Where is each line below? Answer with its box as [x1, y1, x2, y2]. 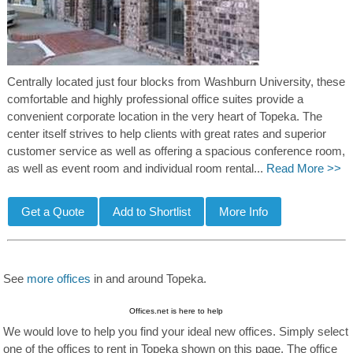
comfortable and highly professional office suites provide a [6, 92, 303, 106]
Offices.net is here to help [129, 306, 224, 315]
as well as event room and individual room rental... [6, 162, 266, 175]
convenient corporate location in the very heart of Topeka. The [6, 110, 322, 123]
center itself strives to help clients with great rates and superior [6, 127, 326, 140]
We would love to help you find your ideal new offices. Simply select [3, 325, 349, 338]
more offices [27, 272, 91, 285]
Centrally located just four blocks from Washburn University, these [6, 75, 345, 88]
